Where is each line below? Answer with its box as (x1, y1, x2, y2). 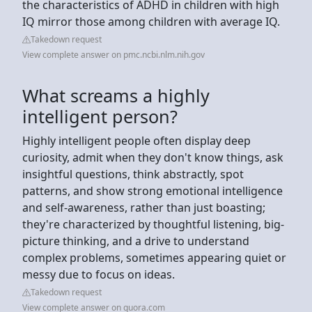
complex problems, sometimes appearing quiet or (22, 249, 286, 265)
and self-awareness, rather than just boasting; (22, 199, 265, 215)
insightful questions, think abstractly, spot (22, 166, 244, 182)
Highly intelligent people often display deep (22, 132, 251, 148)
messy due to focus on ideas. (22, 266, 178, 282)
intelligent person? (22, 104, 178, 128)
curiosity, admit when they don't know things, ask (22, 149, 283, 165)
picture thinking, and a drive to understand (22, 233, 249, 249)
